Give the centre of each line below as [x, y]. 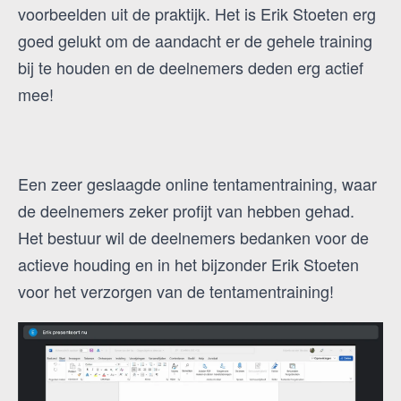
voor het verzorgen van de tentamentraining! [180, 290]
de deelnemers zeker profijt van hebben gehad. [186, 210]
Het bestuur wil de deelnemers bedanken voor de [193, 237]
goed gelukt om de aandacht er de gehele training [195, 40]
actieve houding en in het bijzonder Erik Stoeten [188, 264]
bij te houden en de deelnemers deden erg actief [191, 67]
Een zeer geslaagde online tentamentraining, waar [197, 183]
